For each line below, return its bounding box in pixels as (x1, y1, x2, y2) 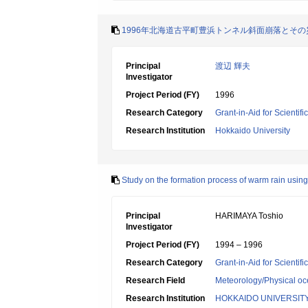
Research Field (126, 276, 185, 285)
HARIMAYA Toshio (215, 211, 283, 221)
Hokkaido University (215, 126, 290, 135)
